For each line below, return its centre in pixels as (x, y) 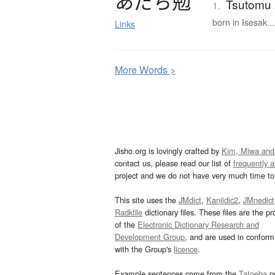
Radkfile (129, 212)
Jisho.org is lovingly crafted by (168, 151)
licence (186, 249)
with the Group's (144, 249)
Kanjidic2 (222, 200)
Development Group (150, 237)
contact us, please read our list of (174, 163)
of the (126, 225)
